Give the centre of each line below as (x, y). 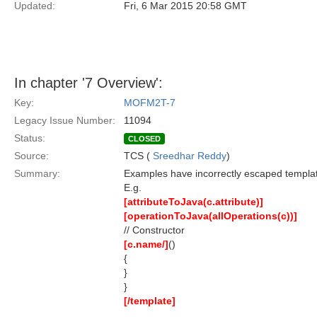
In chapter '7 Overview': (88, 83)
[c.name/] (146, 244)
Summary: (37, 173)
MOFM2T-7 (150, 103)
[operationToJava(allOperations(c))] (211, 216)
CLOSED (144, 139)
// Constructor (154, 230)
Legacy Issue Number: (65, 120)
